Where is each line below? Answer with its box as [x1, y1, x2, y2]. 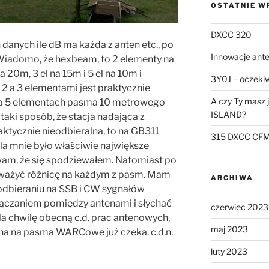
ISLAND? [210, 109, 246, 120]
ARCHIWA [210, 174, 253, 183]
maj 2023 [210, 224, 248, 235]
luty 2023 [210, 246, 247, 257]
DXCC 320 [210, 29, 252, 40]
